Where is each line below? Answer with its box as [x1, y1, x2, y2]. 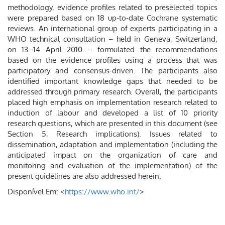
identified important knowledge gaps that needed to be [8, 76, 217, 86]
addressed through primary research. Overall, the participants [8, 87, 217, 96]
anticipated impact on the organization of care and [8, 150, 217, 160]
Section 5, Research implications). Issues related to [8, 129, 217, 139]
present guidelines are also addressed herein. [8, 171, 161, 181]
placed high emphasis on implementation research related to [8, 97, 217, 107]
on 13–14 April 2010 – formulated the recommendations [8, 45, 217, 54]
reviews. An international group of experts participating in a [8, 24, 217, 33]
